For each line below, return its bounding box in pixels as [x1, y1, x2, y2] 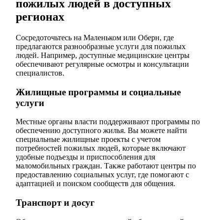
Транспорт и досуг [16, 197, 95, 208]
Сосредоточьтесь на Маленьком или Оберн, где [16, 33, 174, 42]
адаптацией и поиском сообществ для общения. [16, 179, 175, 188]
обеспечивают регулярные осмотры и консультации [16, 59, 189, 68]
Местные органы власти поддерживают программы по [16, 117, 200, 126]
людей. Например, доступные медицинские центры [16, 51, 190, 59]
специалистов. [16, 68, 64, 77]
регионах [16, 10, 64, 23]
